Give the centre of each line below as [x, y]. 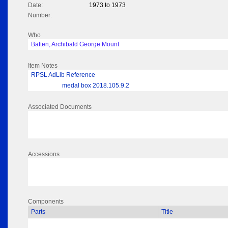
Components [46, 202]
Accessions [44, 154]
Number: [40, 16]
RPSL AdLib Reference [63, 75]
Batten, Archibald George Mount [75, 45]
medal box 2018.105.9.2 [96, 86]
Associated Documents [60, 107]
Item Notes [43, 66]
